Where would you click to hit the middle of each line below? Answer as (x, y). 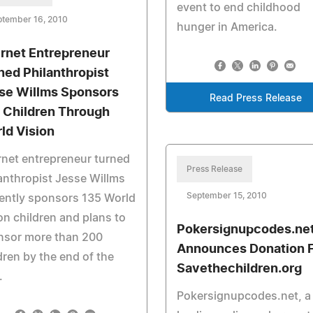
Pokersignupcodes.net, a (243, 296)
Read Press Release (256, 99)
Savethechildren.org (239, 269)
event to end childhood (238, 8)
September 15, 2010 (226, 196)
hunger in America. (227, 27)
